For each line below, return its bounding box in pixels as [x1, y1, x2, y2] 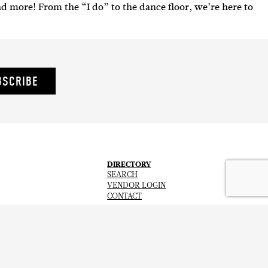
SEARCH [107, 171, 138, 179]
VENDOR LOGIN [107, 182, 166, 190]
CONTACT [107, 193, 142, 200]
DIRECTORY [107, 159, 151, 170]
